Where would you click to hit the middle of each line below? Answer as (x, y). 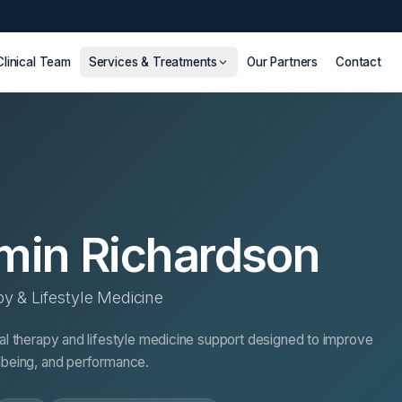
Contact (358, 62)
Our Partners (283, 62)
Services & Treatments (153, 62)
